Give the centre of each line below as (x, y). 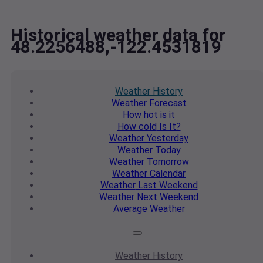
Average (130, 209)
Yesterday (166, 139)
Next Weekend (166, 197)
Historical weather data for (118, 35)
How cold (137, 127)
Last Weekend (166, 186)
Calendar (166, 174)
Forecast (166, 103)
